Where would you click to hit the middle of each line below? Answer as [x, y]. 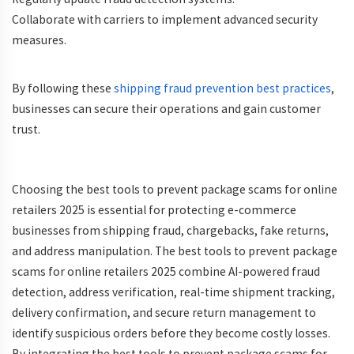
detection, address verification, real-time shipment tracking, [173, 292]
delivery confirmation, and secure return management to [164, 313]
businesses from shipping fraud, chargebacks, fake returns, [170, 230]
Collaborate [43, 19]
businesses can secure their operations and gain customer [166, 109]
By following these [63, 88]
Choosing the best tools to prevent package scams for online [175, 189]
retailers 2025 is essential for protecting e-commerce [154, 210]
